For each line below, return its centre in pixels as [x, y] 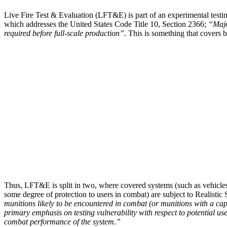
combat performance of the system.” [62, 221]
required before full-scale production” [64, 33]
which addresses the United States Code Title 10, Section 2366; [106, 24]
